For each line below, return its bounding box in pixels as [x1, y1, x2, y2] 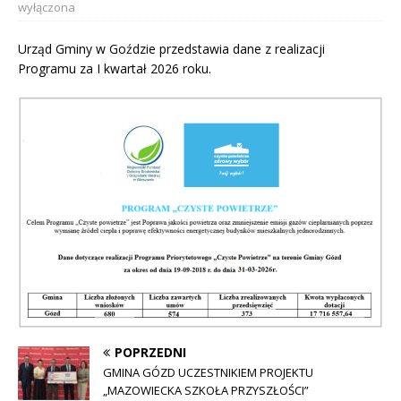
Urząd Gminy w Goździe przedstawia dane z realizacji [18, 40, 325, 58]
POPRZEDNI [115, 343, 186, 361]
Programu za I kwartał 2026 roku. [18, 60, 211, 78]
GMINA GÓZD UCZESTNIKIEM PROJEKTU [103, 363, 313, 380]
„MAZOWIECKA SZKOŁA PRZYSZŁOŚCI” [103, 381, 309, 398]
